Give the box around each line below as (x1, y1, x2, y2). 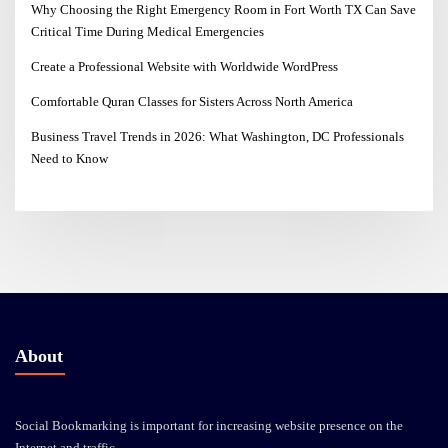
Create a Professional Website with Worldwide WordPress (31, 59, 339, 75)
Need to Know (31, 151, 109, 167)
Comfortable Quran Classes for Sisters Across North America (31, 94, 354, 110)
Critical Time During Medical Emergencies (31, 24, 265, 40)
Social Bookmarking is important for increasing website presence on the (15, 417, 403, 433)
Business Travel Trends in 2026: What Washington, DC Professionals (31, 129, 405, 145)
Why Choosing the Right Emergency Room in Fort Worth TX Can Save (31, 2, 417, 18)
